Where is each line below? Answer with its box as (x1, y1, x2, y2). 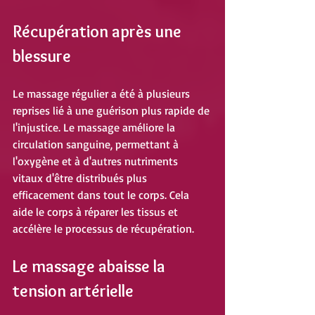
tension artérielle (13, 281, 134, 302)
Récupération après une (13, 21, 185, 42)
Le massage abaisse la (13, 256, 169, 277)
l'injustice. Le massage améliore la (13, 120, 178, 135)
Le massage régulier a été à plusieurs (13, 86, 193, 101)
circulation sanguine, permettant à (13, 137, 181, 152)
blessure (13, 46, 71, 67)
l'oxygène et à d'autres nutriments (13, 154, 181, 169)
